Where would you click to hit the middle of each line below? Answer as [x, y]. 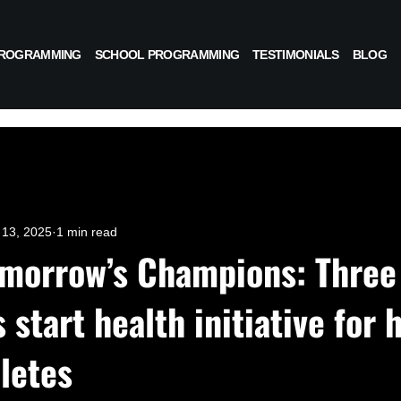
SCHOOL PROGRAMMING [167, 54]
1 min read [87, 231]
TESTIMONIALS [296, 54]
